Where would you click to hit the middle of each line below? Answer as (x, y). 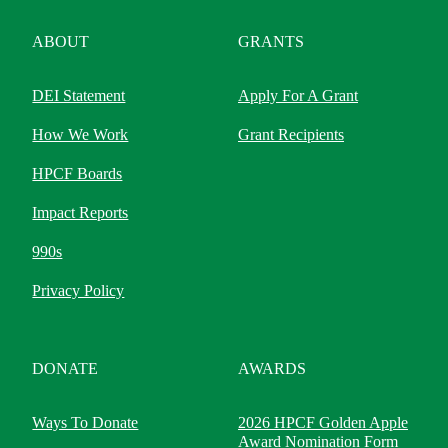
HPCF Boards (77, 173)
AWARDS (272, 368)
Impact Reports (80, 212)
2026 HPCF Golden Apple (323, 422)
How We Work (80, 134)
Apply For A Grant (298, 95)
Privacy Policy (78, 290)
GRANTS (271, 41)
